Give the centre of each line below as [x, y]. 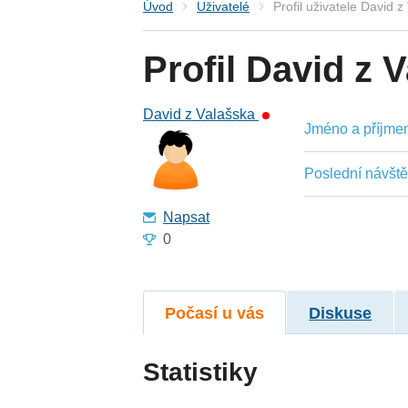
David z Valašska [201, 115]
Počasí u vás [215, 313]
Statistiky [201, 372]
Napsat [187, 218]
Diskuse [341, 313]
